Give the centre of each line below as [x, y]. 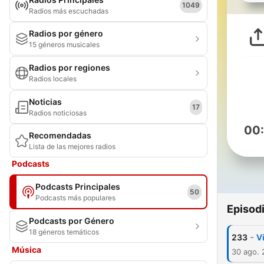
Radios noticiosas [58, 113]
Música [27, 250]
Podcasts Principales [78, 187]
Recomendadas [60, 135]
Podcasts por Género [72, 221]
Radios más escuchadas [69, 11]
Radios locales [53, 79]
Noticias [45, 102]
